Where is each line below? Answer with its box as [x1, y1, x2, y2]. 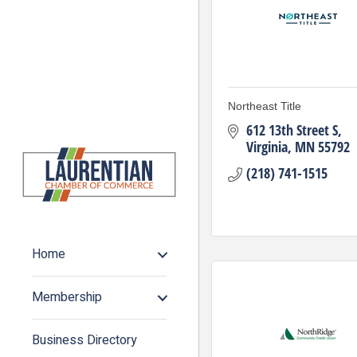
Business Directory [32, 331, 137, 351]
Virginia [245, 137, 288, 156]
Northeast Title [228, 100, 301, 112]
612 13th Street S [245, 120, 338, 139]
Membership [32, 288, 102, 308]
